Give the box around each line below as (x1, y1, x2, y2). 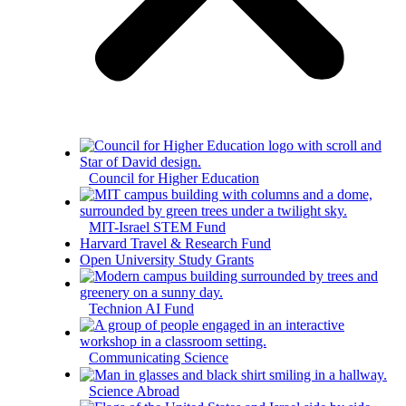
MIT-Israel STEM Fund (89, 219, 226, 236)
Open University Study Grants (80, 252, 254, 268)
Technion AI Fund (89, 301, 194, 317)
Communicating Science (89, 350, 228, 366)
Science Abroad (89, 383, 179, 400)
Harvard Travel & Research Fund (80, 236, 271, 252)
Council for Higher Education (89, 170, 259, 187)
